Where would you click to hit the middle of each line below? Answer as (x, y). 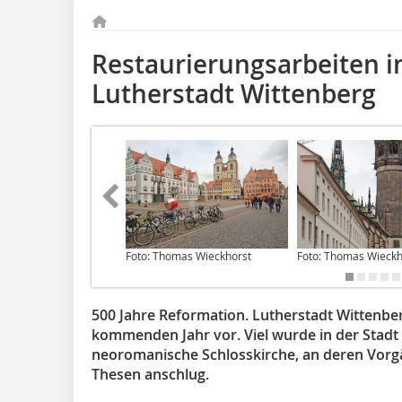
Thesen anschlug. (150, 374)
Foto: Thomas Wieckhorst (188, 255)
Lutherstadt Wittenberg (234, 94)
